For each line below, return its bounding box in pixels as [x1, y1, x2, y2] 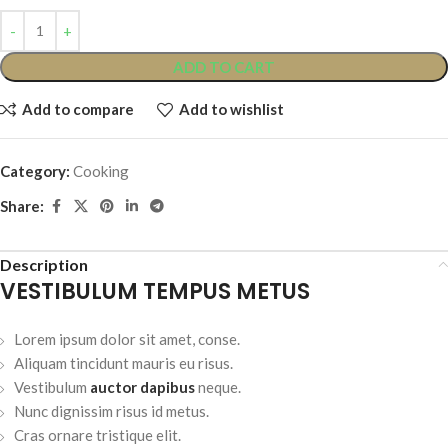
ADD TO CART [173, 57, 275, 76]
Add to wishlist [178, 100, 284, 119]
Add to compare [21, 100, 134, 119]
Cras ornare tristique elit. [14, 425, 181, 444]
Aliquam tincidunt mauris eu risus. [14, 353, 233, 372]
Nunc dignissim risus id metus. [14, 401, 209, 420]
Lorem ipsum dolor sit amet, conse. [14, 329, 240, 348]
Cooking [73, 161, 129, 180]
